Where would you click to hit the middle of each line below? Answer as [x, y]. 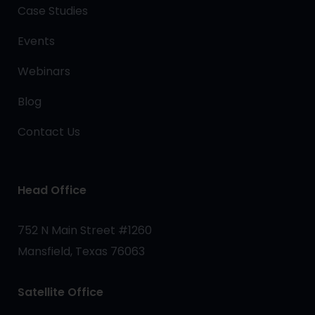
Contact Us [49, 131]
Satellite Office [60, 292]
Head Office [52, 190]
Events [36, 41]
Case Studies [53, 11]
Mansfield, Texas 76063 [81, 251]
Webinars [44, 71]
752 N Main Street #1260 [85, 230]
